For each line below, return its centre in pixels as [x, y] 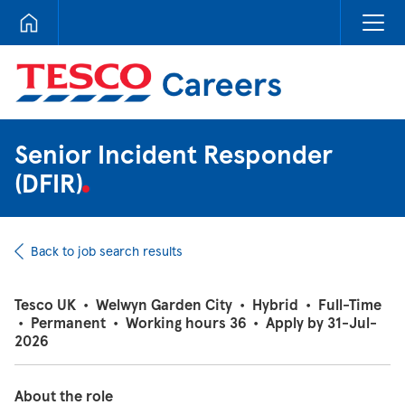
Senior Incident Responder [174, 154]
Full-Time [350, 304]
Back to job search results [107, 251]
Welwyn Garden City [164, 304]
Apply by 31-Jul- [321, 322]
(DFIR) [52, 183]
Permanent [68, 322]
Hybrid [275, 304]
